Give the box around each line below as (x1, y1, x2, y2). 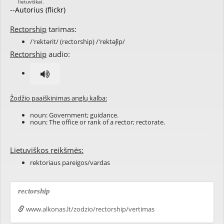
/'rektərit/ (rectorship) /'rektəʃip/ (30, 37, 125, 46)
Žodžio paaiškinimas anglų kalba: (10, 93, 107, 102)
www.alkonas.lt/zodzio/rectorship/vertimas (24, 204, 154, 213)
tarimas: (46, 24, 76, 34)
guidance (90, 110, 117, 119)
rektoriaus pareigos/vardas (30, 158, 110, 167)
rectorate (136, 117, 163, 126)
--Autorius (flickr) (10, 5, 65, 14)
